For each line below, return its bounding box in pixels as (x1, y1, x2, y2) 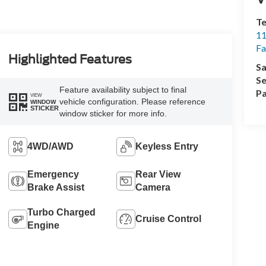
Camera (135, 182, 171, 193)
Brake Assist (27, 182, 84, 193)
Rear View (135, 169, 181, 180)
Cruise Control (135, 214, 202, 224)
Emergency (27, 169, 79, 180)
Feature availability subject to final (59, 85, 186, 95)
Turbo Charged (27, 207, 96, 218)
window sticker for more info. (59, 109, 167, 119)
